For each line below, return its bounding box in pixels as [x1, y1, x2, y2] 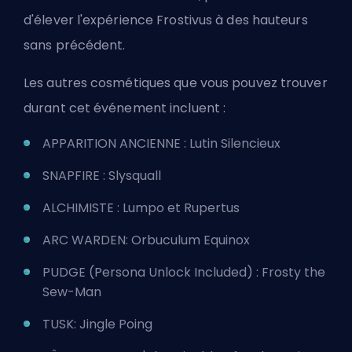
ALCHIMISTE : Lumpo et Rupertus [42, 199, 240, 218]
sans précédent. [24, 36, 126, 55]
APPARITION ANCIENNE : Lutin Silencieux [42, 134, 280, 153]
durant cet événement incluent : [24, 99, 226, 118]
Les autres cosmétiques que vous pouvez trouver [24, 74, 328, 93]
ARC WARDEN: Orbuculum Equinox [42, 231, 250, 250]
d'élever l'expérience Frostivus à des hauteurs [24, 11, 308, 30]
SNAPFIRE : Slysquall [42, 167, 161, 185]
